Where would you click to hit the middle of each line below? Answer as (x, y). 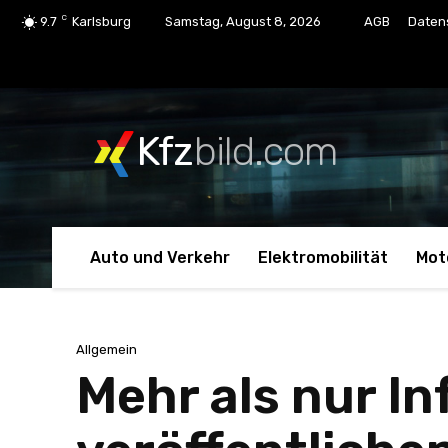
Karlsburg (101, 21)
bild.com (265, 152)
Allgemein (106, 350)
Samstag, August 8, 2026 (243, 21)
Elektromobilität (323, 257)
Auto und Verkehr (160, 257)
